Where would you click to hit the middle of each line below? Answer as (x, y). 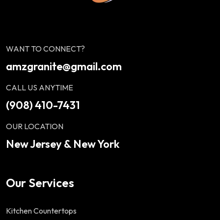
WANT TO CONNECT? (45, 49)
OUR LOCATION (35, 126)
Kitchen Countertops (41, 211)
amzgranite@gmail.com (64, 66)
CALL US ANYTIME (40, 87)
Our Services (40, 183)
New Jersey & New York (63, 144)
